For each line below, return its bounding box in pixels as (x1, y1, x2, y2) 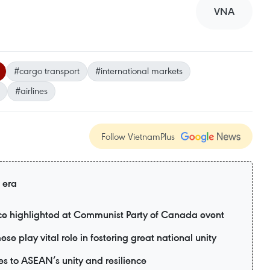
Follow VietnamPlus (101, 130, 175, 142)
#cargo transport (14, 64, 80, 77)
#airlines (15, 84, 48, 96)
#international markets (95, 64, 183, 77)
